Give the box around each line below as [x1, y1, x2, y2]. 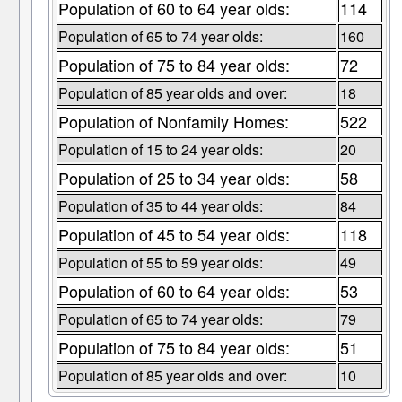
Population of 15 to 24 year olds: [57, 139, 263, 161]
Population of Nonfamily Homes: [57, 109, 289, 134]
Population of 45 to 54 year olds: [57, 223, 290, 247]
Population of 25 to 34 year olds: [57, 166, 290, 190]
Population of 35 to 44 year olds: [57, 196, 263, 217]
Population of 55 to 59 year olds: [57, 252, 263, 274]
